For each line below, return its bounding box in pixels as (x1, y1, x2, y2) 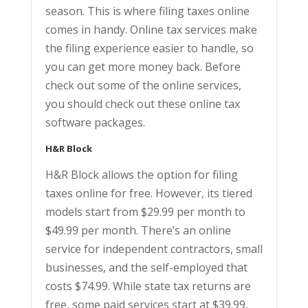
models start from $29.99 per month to (45, 203, 245, 219)
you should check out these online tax (45, 96, 240, 111)
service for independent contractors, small (45, 241, 263, 256)
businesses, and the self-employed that (45, 259, 247, 275)
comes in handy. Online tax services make (45, 22, 257, 37)
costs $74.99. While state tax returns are (45, 278, 251, 294)
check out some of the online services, (45, 78, 241, 93)
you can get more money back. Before (45, 59, 241, 74)
